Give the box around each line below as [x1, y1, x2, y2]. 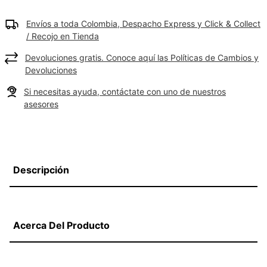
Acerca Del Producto [13, 219, 110, 231]
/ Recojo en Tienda [26, 31, 99, 41]
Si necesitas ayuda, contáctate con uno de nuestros [24, 86, 226, 97]
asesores [24, 99, 58, 109]
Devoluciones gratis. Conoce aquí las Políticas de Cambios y [25, 52, 259, 63]
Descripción [13, 164, 69, 176]
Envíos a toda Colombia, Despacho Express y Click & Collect [26, 18, 260, 29]
